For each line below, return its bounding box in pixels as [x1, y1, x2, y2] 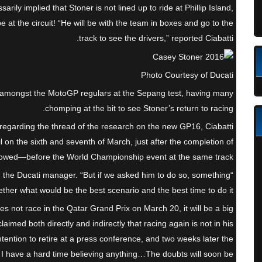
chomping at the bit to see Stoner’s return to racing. [45, 104, 233, 113]
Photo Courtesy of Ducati [141, 70, 233, 80]
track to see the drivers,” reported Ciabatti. [79, 33, 233, 43]
